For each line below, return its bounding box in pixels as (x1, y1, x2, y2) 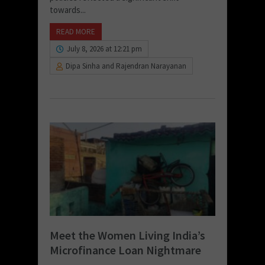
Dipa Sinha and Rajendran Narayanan (66, 61, 186, 72)
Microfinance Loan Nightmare (50, 242, 201, 257)
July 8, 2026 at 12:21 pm (67, 44, 142, 54)
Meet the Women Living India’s (50, 227, 205, 243)
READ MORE (56, 27, 95, 37)
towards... (50, 4, 86, 16)
